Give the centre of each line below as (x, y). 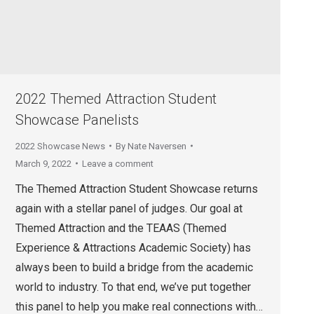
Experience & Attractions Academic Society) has (133, 247)
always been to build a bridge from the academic (134, 267)
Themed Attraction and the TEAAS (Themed (121, 228)
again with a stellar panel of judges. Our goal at (129, 208)
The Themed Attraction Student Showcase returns (137, 189)
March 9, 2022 (43, 163)
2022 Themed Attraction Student (116, 98)
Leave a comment (118, 163)
